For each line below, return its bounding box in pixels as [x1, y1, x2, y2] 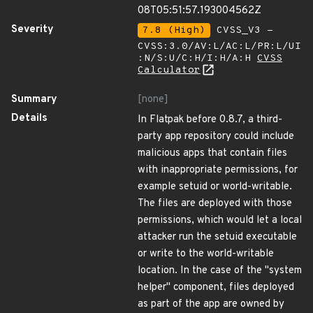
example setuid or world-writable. [138, 180, 292, 194]
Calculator [138, 64, 201, 76]
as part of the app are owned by [138, 298, 284, 311]
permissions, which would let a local [138, 214, 302, 227]
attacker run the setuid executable [138, 231, 297, 244]
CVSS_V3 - [210, 24, 273, 36]
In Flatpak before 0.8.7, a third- [138, 113, 282, 126]
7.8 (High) [143, 24, 205, 36]
